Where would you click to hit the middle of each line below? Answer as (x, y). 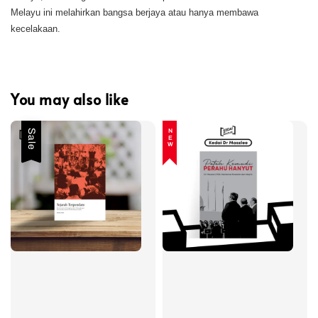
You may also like (70, 99)
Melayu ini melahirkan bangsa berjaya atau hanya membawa (135, 13)
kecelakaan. (35, 29)
